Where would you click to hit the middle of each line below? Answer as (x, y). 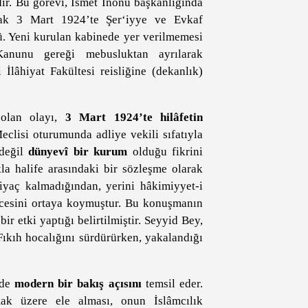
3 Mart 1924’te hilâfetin (134, 117)
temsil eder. (172, 284)
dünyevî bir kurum (78, 152)
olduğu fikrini (165, 152)
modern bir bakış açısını (78, 284)
